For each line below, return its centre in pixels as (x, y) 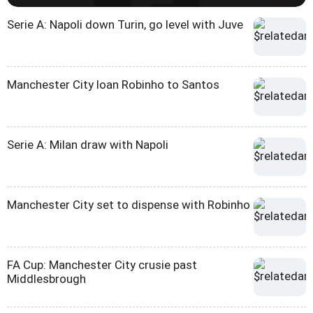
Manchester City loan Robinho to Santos (113, 85)
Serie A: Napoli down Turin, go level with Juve (125, 25)
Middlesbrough (46, 279)
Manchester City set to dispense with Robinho (129, 205)
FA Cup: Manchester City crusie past (102, 265)
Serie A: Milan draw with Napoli (88, 145)
